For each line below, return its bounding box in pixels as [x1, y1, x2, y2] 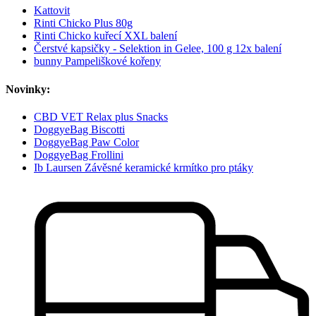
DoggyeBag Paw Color [34, 135, 139, 148]
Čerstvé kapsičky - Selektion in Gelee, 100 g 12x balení [34, 42, 281, 55]
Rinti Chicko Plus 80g [34, 17, 133, 30]
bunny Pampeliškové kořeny [34, 55, 161, 68]
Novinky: [6, 83, 50, 95]
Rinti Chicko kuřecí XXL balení [34, 30, 177, 42]
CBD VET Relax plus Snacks [34, 110, 168, 123]
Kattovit [34, 4, 70, 17]
